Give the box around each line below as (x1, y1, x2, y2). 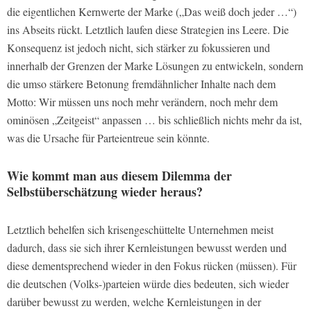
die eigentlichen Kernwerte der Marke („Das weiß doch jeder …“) (7, 4, 296, 19)
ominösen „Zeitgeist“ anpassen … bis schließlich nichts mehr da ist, (7, 112, 302, 128)
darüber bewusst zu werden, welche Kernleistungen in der (7, 294, 261, 310)
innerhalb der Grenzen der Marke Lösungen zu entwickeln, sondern (7, 58, 303, 74)
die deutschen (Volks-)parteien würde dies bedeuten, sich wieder (7, 276, 289, 292)
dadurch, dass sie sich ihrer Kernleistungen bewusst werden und (7, 240, 287, 255)
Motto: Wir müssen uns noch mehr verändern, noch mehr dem (7, 94, 278, 110)
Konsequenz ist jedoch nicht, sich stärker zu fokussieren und (7, 40, 270, 56)
